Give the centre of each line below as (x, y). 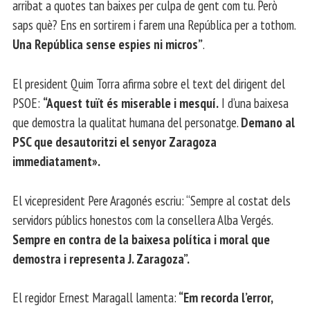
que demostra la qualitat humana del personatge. (127, 122)
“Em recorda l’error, (225, 298)
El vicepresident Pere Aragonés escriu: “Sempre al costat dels (152, 200)
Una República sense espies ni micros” (108, 44)
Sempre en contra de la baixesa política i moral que (141, 239)
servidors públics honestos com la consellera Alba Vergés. (143, 219)
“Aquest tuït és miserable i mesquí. (131, 102)
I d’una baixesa (254, 102)
